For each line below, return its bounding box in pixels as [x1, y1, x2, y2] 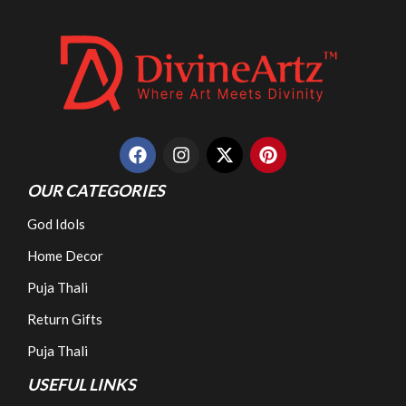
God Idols [27, 215, 85, 232]
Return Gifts [27, 310, 102, 327]
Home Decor [27, 246, 103, 264]
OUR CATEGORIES [27, 179, 165, 200]
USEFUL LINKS [27, 373, 136, 394]
